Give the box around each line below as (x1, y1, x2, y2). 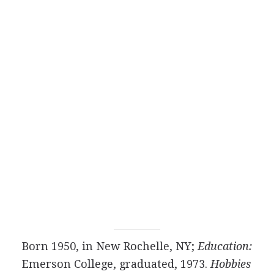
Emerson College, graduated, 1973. (21, 257, 210, 270)
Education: (197, 240, 252, 253)
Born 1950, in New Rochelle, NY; (21, 240, 198, 253)
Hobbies (210, 257, 251, 270)
